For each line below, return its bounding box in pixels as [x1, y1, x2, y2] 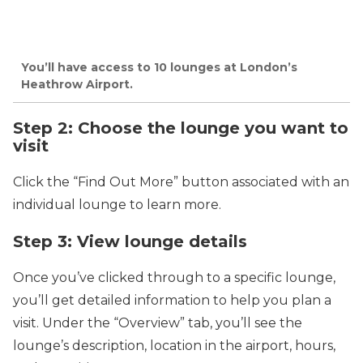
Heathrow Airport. [21, 77, 133, 92]
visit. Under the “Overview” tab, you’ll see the [13, 314, 302, 331]
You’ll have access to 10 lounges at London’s [21, 60, 297, 75]
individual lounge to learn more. [13, 196, 221, 212]
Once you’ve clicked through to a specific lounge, [13, 269, 335, 285]
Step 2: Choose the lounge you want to [13, 117, 348, 138]
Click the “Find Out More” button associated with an [13, 173, 349, 190]
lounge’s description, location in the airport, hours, [13, 337, 335, 353]
